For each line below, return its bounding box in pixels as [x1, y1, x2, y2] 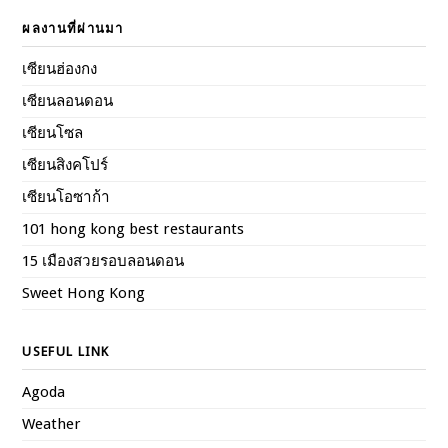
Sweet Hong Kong [22, 283, 146, 302]
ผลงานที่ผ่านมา [22, 20, 124, 36]
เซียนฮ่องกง [22, 59, 98, 78]
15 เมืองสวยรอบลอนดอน [22, 251, 185, 270]
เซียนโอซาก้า [22, 187, 111, 206]
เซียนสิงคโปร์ [22, 155, 109, 174]
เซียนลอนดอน [22, 91, 114, 110]
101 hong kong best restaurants [22, 219, 245, 238]
